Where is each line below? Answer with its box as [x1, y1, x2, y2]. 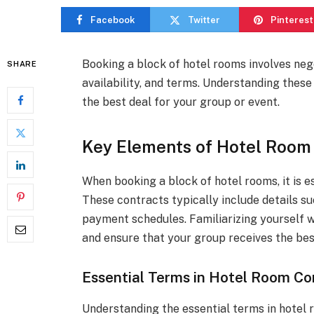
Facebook [90, 14, 135, 25]
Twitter [187, 14, 220, 25]
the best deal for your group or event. [82, 95, 280, 109]
